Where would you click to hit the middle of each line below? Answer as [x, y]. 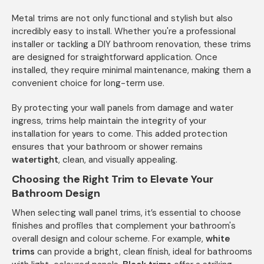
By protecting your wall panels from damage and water [123, 108]
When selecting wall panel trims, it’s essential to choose [126, 213]
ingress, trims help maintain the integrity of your [109, 121]
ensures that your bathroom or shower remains [107, 147]
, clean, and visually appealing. [118, 160]
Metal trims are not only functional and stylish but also [122, 19]
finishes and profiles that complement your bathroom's [124, 226]
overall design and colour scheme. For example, [109, 239]
